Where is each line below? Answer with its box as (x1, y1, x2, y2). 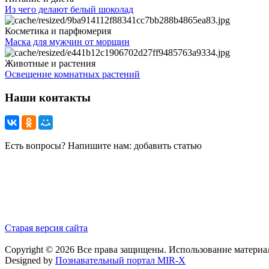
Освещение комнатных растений (5, 68, 140, 79)
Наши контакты (5, 91, 91, 104)
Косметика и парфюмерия (5, 25, 111, 36)
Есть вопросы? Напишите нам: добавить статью (5, 141, 202, 151)
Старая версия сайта (5, 223, 88, 234)
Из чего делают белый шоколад (5, 4, 133, 14)
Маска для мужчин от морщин (5, 36, 130, 47)
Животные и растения (5, 58, 95, 68)
